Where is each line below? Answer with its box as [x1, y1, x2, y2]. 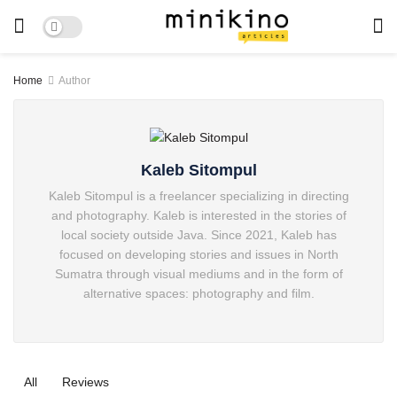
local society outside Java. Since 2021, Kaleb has [60, 228, 337, 243]
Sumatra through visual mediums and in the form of [54, 267, 343, 282]
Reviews [62, 375, 109, 390]
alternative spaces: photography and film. [82, 286, 315, 301]
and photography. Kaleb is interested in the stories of [51, 208, 346, 223]
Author [58, 74, 90, 87]
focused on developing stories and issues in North [58, 247, 339, 262]
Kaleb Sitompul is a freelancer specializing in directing [48, 189, 349, 204]
